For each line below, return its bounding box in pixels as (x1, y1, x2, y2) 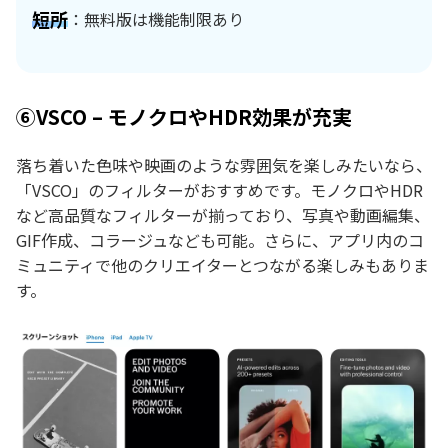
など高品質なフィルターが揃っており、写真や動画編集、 (16, 203, 430, 228)
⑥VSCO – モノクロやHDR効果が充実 (16, 102, 352, 132)
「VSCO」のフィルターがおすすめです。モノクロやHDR (16, 178, 423, 203)
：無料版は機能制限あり (68, 6, 244, 31)
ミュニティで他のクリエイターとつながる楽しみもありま (16, 253, 429, 278)
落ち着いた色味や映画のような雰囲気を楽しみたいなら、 (16, 153, 432, 178)
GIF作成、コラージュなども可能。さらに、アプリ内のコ (16, 228, 424, 253)
